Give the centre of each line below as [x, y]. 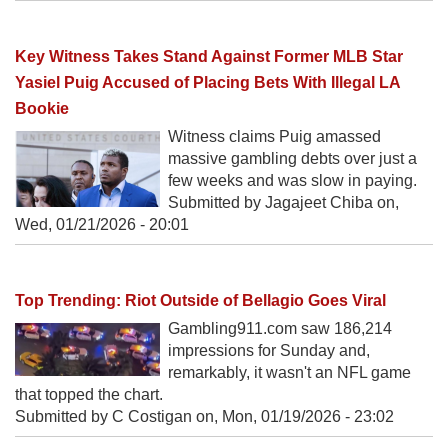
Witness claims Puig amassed [274, 136]
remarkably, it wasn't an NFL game [289, 372]
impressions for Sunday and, [269, 350]
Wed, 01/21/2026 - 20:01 [102, 224]
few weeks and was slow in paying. [292, 180]
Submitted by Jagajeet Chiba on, [283, 202]
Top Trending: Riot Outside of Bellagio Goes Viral [200, 300]
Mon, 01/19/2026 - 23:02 [308, 416]
